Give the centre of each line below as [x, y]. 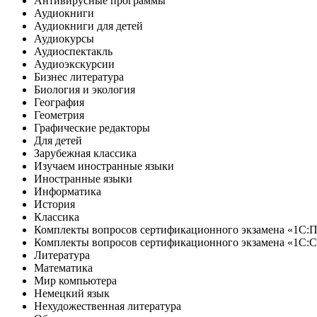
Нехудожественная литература [108, 306]
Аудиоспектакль [73, 51]
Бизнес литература [79, 76]
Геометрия [59, 115]
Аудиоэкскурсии [74, 64]
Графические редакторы [92, 127]
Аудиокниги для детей [88, 25]
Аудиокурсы [64, 38]
